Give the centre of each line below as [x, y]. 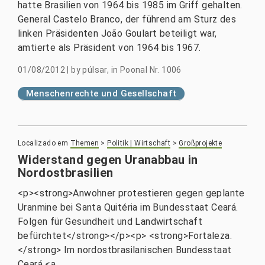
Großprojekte [201, 143]
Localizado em [43, 143]
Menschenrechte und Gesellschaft [101, 93]
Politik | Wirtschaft [139, 143]
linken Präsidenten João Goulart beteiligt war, [117, 33]
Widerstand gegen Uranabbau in [108, 160]
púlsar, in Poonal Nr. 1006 [132, 70]
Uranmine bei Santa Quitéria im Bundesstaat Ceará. [128, 207]
